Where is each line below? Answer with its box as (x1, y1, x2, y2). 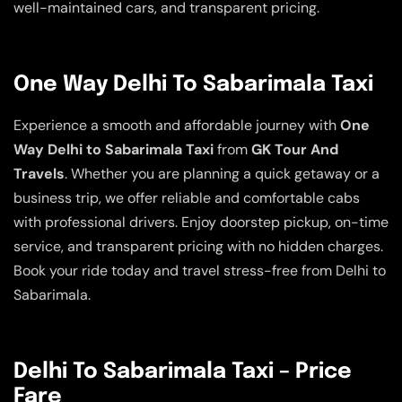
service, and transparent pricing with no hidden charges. (13, 236, 383, 256)
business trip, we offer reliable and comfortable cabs (13, 188, 360, 207)
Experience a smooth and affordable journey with (13, 115, 340, 135)
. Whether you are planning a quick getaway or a (65, 163, 380, 183)
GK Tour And (251, 139, 338, 159)
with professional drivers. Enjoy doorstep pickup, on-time (13, 212, 389, 232)
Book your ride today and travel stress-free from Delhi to (13, 260, 386, 280)
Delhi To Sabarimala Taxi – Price (13, 360, 352, 383)
